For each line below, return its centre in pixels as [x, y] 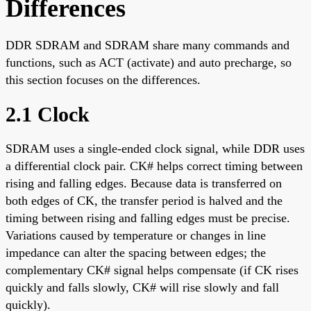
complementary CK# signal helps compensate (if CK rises [152, 270]
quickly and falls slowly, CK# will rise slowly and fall [142, 287]
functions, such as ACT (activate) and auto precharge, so [149, 62]
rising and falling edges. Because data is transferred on [144, 183]
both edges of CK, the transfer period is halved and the [144, 200]
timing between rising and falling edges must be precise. [148, 218]
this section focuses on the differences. [103, 79]
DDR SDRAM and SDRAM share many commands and [148, 45]
